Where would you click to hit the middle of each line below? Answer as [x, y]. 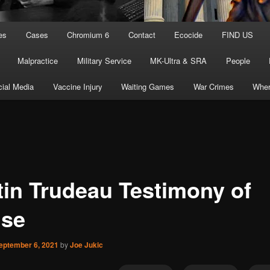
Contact [142, 35]
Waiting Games [148, 87]
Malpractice [38, 61]
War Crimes [213, 87]
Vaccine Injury [77, 87]
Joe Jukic [86, 244]
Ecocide [189, 35]
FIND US [237, 35]
